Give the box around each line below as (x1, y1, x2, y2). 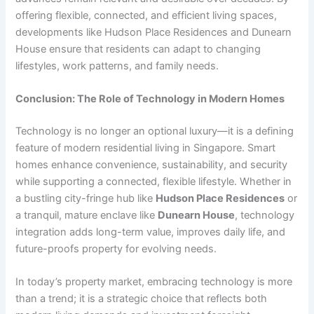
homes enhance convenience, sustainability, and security (15, 158, 288, 172)
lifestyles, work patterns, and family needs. (15, 59, 219, 72)
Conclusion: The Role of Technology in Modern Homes (15, 93, 285, 106)
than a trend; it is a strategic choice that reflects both (15, 292, 268, 306)
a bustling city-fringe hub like (15, 192, 156, 205)
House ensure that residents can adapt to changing (15, 42, 261, 55)
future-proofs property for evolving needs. (15, 243, 217, 256)
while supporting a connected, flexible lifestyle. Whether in (15, 175, 292, 189)
